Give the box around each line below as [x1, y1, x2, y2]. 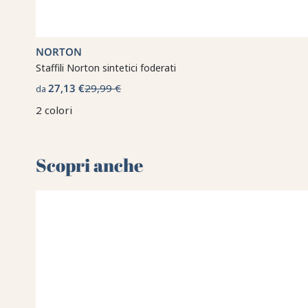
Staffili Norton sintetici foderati [36, 60, 177, 74]
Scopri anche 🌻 [36, 152, 169, 177]
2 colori [36, 102, 73, 117]
